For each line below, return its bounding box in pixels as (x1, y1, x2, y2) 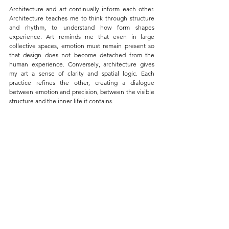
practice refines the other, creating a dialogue (9, 78, 154, 86)
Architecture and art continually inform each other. (9, 5, 154, 13)
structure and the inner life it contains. (9, 97, 113, 105)
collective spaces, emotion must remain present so (9, 41, 154, 50)
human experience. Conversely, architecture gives (9, 60, 154, 68)
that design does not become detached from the (9, 51, 154, 59)
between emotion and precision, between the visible (9, 87, 154, 96)
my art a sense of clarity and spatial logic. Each (9, 69, 154, 77)
